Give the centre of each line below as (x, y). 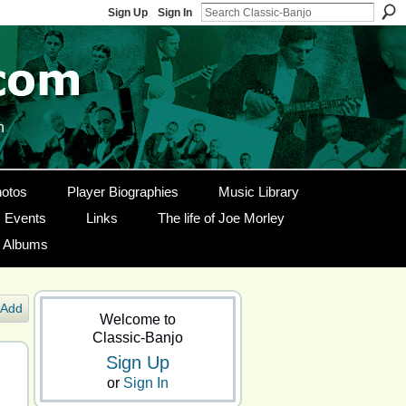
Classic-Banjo (138, 338)
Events (25, 218)
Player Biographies (122, 192)
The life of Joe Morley (221, 218)
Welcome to (138, 319)
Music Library (258, 192)
